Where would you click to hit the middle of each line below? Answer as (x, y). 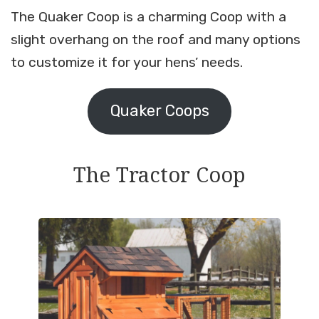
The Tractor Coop (159, 174)
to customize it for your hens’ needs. (127, 63)
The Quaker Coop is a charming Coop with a (148, 17)
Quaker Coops (159, 111)
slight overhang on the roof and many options (156, 40)
